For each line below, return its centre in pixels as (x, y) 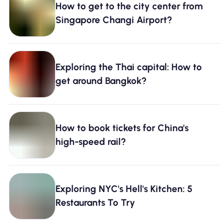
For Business (39, 93)
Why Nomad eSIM (53, 8)
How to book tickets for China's (122, 128)
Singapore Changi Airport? (114, 20)
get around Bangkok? (101, 81)
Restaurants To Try (96, 203)
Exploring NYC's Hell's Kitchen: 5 (124, 189)
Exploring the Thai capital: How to (129, 67)
